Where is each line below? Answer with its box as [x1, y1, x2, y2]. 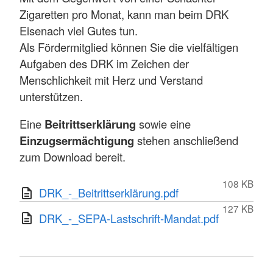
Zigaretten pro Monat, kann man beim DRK [19, 5, 229, 22]
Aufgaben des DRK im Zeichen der [19, 55, 189, 71]
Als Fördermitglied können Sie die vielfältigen [19, 38, 238, 55]
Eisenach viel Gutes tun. [19, 22, 138, 38]
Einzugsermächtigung [19, 132, 137, 149]
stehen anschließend [137, 132, 238, 149]
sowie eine [139, 116, 191, 132]
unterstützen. [19, 88, 83, 104]
